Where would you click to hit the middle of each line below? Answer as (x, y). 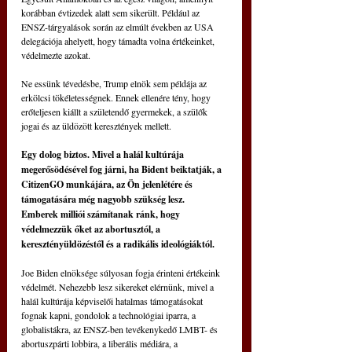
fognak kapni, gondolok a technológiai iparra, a (110, 315)
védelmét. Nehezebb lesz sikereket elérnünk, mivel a (119, 287)
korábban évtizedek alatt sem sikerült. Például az (112, 13)
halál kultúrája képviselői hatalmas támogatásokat (113, 301)
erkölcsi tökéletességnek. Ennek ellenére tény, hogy (117, 98)
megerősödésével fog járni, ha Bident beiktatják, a (123, 170)
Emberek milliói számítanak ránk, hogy (102, 214)
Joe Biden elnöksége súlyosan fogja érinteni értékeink (122, 273)
